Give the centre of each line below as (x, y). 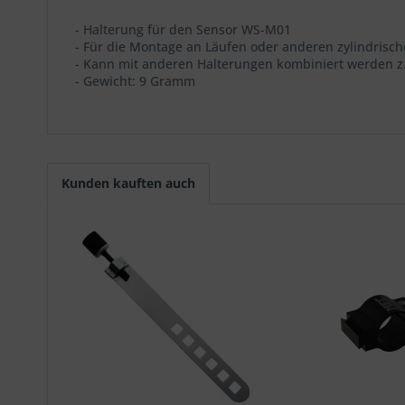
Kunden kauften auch (128, 183)
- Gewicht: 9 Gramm (135, 81)
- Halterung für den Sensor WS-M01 (183, 29)
